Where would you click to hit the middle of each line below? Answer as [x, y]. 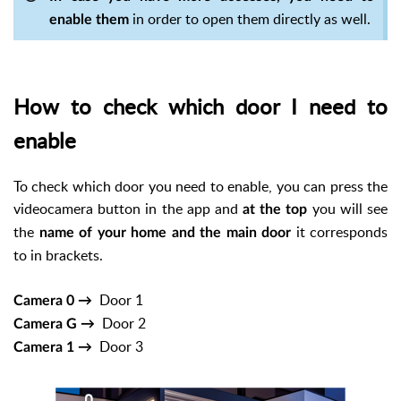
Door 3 [121, 346]
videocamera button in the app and [126, 208]
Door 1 [121, 299]
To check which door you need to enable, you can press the [200, 186]
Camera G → [58, 324]
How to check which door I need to [200, 106]
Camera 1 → [56, 347]
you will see [348, 208]
